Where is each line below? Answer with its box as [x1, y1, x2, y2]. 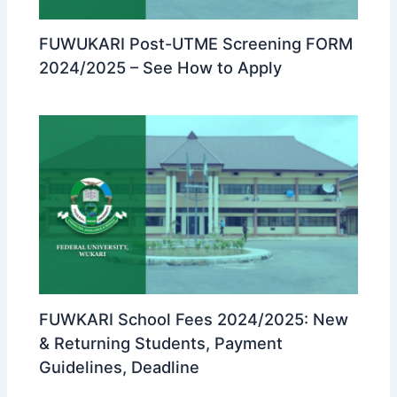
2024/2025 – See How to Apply [39, 58, 283, 78]
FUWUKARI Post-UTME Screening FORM [39, 34, 354, 54]
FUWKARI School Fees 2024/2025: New [39, 308, 349, 329]
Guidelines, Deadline [39, 356, 200, 377]
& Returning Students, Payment [39, 332, 284, 353]
